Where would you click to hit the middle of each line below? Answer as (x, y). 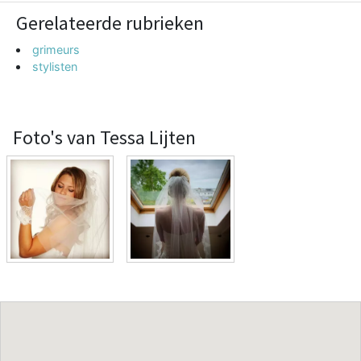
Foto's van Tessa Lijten (104, 137)
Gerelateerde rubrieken (110, 23)
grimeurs (56, 49)
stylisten (55, 66)
